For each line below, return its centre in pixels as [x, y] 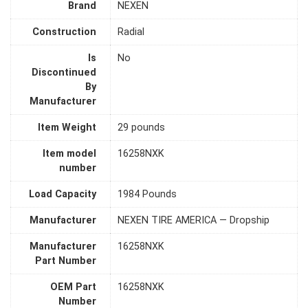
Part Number [66, 261]
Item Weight [67, 128]
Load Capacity [63, 195]
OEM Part [73, 287]
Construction [64, 32]
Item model [69, 154]
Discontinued [64, 73]
